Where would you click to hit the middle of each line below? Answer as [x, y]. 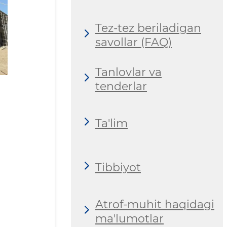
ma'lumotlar [129, 218]
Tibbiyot [118, 167]
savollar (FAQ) [134, 42]
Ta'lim [111, 123]
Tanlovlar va [128, 72]
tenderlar [121, 86]
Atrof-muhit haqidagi [155, 204]
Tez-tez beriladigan [148, 28]
